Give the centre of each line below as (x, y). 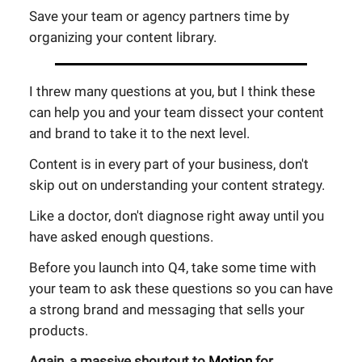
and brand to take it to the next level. (139, 133)
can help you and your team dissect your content (177, 112)
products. (59, 330)
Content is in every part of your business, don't (169, 164)
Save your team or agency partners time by (159, 16)
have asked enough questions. (121, 237)
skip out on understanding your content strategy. (177, 185)
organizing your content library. (123, 37)
